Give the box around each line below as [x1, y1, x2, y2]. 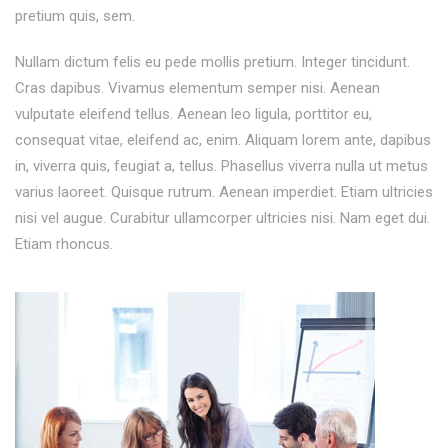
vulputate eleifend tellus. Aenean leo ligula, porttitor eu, [15, 105, 372, 124]
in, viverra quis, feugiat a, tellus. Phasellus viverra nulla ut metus [15, 157, 428, 176]
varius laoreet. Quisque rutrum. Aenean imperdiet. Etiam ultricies [15, 183, 433, 202]
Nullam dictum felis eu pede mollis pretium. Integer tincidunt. [15, 53, 410, 72]
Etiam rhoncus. [15, 235, 113, 254]
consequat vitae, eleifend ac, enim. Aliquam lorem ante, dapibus [15, 131, 431, 150]
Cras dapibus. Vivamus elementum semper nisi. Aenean [15, 79, 380, 98]
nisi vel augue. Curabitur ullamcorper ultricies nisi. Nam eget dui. [15, 209, 430, 228]
